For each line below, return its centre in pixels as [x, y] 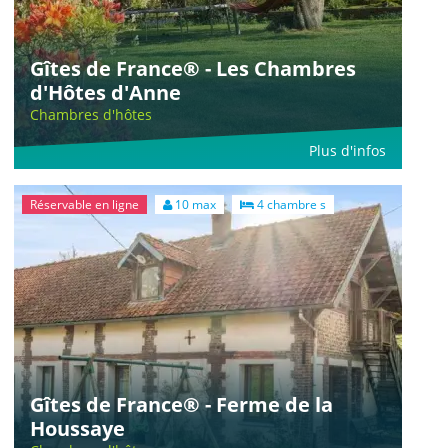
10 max [194, 204]
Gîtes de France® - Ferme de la [181, 404]
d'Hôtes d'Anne [105, 92]
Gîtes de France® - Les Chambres [193, 68]
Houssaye [77, 428]
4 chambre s [290, 204]
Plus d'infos [347, 150]
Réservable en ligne [84, 204]
